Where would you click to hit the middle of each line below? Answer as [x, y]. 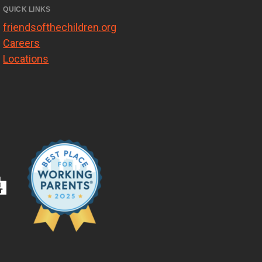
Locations [26, 59]
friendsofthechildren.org [60, 27]
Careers [22, 43]
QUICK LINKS [27, 10]
